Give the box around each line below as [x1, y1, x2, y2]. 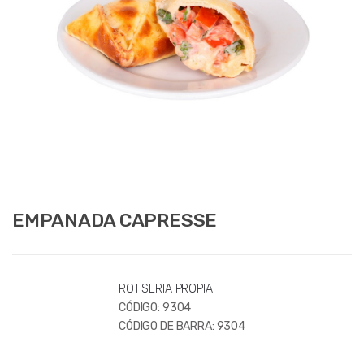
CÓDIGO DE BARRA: [118, 318, 217, 333]
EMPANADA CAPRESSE [12, 209, 218, 232]
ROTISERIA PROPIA [118, 281, 213, 296]
